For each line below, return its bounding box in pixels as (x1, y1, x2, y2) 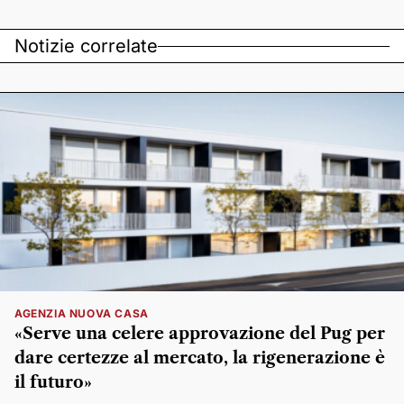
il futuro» (14, 372, 92, 393)
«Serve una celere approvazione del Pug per (14, 324, 385, 344)
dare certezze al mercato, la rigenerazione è (14, 348, 385, 369)
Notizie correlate (14, 35, 158, 58)
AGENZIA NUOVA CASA (14, 307, 149, 321)
